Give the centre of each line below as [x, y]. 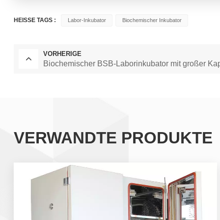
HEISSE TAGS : [35, 20]
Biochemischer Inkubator [152, 20]
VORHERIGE [63, 54]
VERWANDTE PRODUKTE [113, 138]
